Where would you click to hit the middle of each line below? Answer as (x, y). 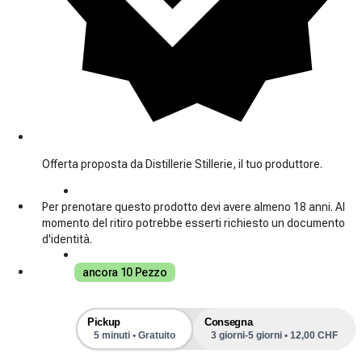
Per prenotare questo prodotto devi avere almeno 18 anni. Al (194, 206)
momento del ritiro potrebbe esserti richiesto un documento (194, 223)
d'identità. (67, 239)
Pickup (104, 322)
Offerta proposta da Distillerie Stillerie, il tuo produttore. (182, 164)
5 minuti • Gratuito (135, 335)
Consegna (229, 322)
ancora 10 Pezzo (125, 272)
